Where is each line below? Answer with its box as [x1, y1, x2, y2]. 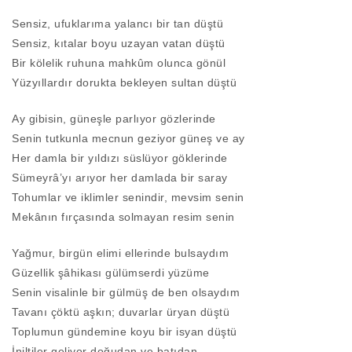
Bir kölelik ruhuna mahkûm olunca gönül [12, 57, 225, 70]
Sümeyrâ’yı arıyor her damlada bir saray [12, 171, 228, 185]
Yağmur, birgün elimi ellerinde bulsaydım [12, 247, 229, 260]
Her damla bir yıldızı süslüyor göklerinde [12, 152, 228, 165]
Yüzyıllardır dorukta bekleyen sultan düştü [12, 76, 236, 90]
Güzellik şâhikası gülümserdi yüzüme [12, 266, 210, 280]
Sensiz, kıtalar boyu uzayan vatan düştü [12, 37, 225, 50]
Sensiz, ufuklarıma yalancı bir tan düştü [12, 17, 223, 31]
